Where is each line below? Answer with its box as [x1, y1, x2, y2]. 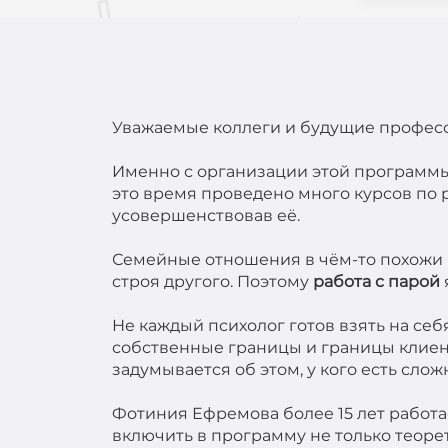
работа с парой [313, 272, 440, 292]
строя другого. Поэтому [112, 272, 313, 292]
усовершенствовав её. [112, 206, 300, 226]
